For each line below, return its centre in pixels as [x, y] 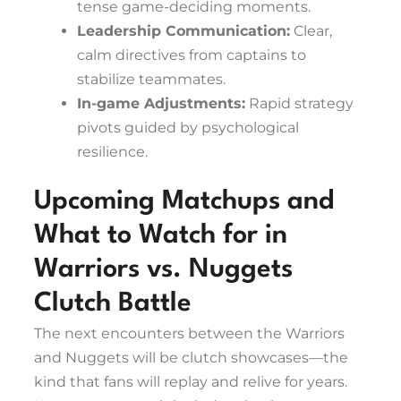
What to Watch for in [161, 236]
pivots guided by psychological [188, 128]
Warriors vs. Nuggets [163, 270]
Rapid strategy [299, 104]
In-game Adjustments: [161, 104]
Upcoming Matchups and [184, 202]
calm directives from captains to [192, 55]
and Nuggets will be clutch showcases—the [191, 358]
